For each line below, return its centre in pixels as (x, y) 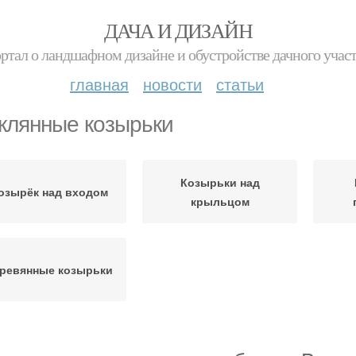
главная (99, 84)
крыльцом (220, 201)
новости (172, 84)
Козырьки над (220, 182)
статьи (240, 84)
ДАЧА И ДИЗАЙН (178, 30)
